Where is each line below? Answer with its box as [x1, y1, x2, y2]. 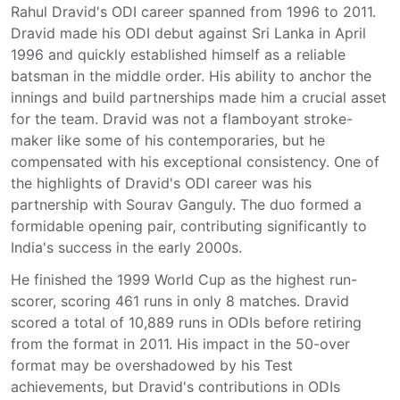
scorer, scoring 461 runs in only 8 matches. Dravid [11, 292, 349, 311]
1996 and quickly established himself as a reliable [11, 46, 346, 64]
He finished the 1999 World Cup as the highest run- [11, 271, 357, 289]
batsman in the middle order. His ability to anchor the [11, 67, 371, 86]
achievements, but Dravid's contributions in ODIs [11, 378, 340, 396]
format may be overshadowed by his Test [11, 356, 293, 375]
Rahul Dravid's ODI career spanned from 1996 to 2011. [11, 3, 376, 21]
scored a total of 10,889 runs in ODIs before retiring [11, 313, 362, 332]
